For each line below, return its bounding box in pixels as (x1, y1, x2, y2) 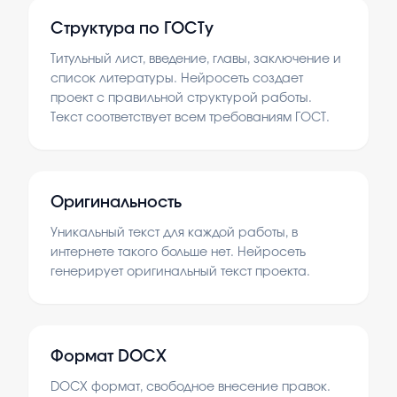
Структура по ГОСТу (51, 21, 214, 37)
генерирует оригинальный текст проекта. (51, 266, 310, 278)
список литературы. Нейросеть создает (51, 73, 303, 85)
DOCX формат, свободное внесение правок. (51, 381, 331, 393)
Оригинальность (51, 195, 182, 211)
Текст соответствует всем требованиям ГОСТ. (51, 112, 330, 124)
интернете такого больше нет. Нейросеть (51, 246, 306, 259)
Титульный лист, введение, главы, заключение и (51, 53, 341, 66)
